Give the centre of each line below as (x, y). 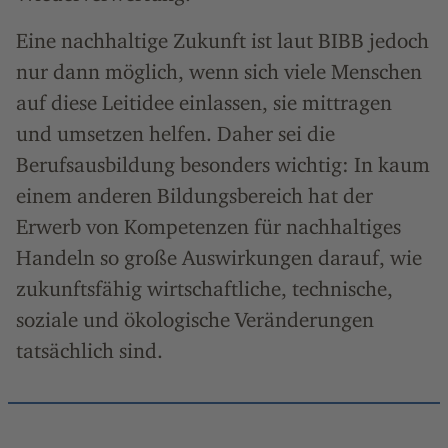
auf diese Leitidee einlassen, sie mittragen (204, 102)
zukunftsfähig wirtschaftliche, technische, (204, 288)
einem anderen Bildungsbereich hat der (194, 195)
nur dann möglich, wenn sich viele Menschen (219, 71)
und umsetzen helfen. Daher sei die (175, 133)
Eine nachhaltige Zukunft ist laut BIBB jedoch (222, 40)
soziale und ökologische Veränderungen (195, 319)
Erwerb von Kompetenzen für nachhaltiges (208, 226)
